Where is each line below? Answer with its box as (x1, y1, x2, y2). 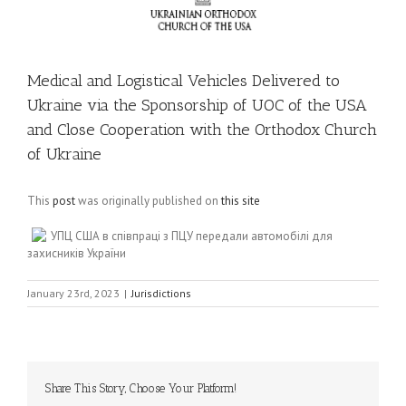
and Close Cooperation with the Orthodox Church (27, 120, 377, 140)
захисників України (27, 246, 126, 261)
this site (221, 193, 260, 208)
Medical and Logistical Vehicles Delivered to (27, 71, 340, 91)
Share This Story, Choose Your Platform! (45, 382, 237, 395)
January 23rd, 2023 (27, 286, 120, 300)
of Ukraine (27, 144, 101, 164)
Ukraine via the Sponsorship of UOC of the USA (27, 95, 367, 115)
